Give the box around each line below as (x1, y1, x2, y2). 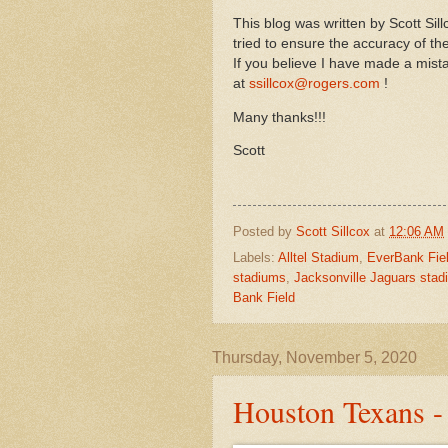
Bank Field (233, 290, 295, 306)
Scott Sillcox (296, 223, 374, 239)
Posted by (233, 223, 296, 239)
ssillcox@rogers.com (249, 76, 380, 92)
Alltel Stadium (278, 250, 359, 266)
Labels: (233, 250, 278, 266)
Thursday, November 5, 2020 (212, 349, 417, 367)
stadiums (233, 270, 286, 286)
